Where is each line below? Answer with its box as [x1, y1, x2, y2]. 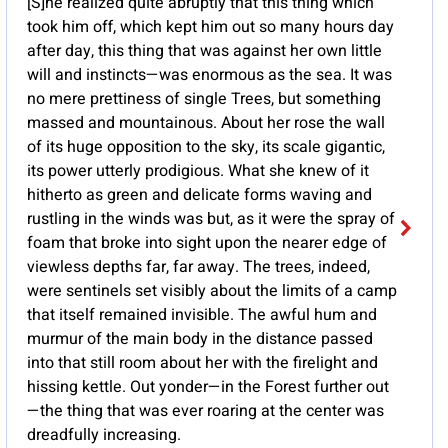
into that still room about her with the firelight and [26, 351, 378, 376]
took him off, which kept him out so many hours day [26, 15, 394, 40]
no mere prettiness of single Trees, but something [26, 87, 381, 112]
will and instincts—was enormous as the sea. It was [26, 63, 392, 88]
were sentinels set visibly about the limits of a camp [26, 279, 397, 304]
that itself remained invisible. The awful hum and [26, 303, 377, 328]
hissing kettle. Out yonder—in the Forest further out [26, 375, 389, 400]
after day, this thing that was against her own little [26, 39, 382, 64]
